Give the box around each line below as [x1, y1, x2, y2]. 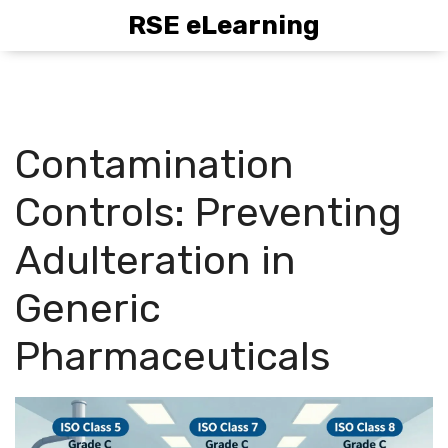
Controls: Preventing [15, 189, 402, 236]
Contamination [15, 141, 294, 188]
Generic [15, 285, 161, 332]
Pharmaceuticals [15, 333, 330, 380]
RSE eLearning [128, 10, 320, 41]
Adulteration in [15, 237, 296, 284]
